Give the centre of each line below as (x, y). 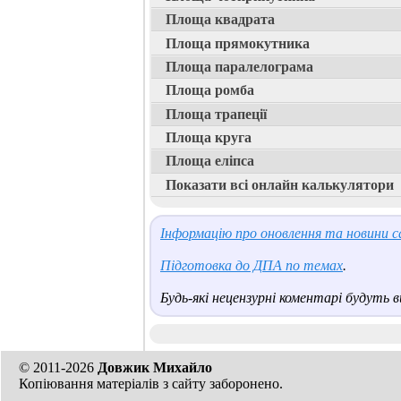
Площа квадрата (220, 20)
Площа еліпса (210, 161)
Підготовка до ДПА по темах (252, 266)
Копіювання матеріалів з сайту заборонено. (151, 384)
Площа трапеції (216, 114)
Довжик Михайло (155, 367)
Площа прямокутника (238, 43)
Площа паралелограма (239, 66)
